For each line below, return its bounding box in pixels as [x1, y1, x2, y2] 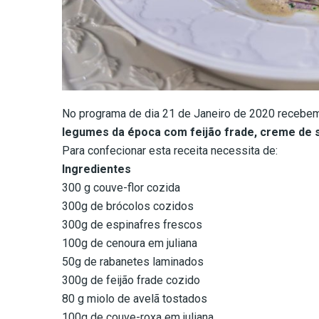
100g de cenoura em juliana [62, 236, 197, 251]
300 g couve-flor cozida [62, 181, 180, 195]
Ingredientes [62, 162, 131, 177]
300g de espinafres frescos [62, 218, 202, 232]
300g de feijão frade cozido [62, 273, 200, 288]
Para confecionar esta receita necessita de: [62, 144, 278, 158]
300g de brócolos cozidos [62, 199, 194, 214]
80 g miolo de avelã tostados [62, 292, 207, 306]
